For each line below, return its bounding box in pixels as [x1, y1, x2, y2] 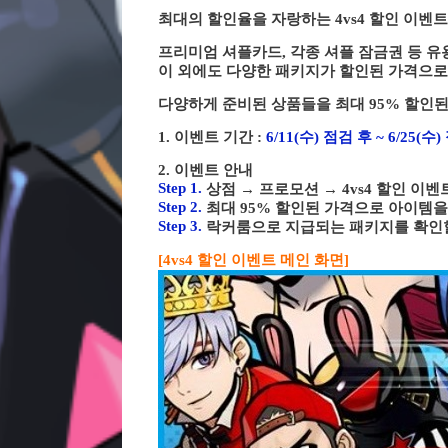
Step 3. [158, 218, 206, 234]
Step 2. [158, 199, 206, 215]
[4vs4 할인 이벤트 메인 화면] [158, 252, 349, 268]
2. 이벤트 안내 [158, 162, 253, 178]
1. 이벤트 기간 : [158, 129, 266, 145]
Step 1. [158, 180, 206, 196]
